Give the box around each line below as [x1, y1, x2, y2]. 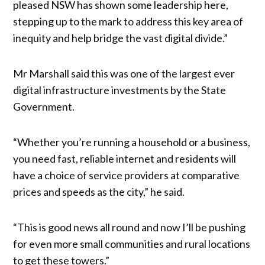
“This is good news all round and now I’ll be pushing [13, 220, 246, 234]
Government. [13, 99, 75, 113]
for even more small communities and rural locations [13, 237, 251, 250]
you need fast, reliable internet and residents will [13, 151, 237, 165]
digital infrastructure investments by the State [13, 83, 227, 96]
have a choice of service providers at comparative [13, 168, 240, 182]
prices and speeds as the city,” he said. [13, 185, 185, 198]
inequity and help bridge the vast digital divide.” [13, 31, 228, 44]
